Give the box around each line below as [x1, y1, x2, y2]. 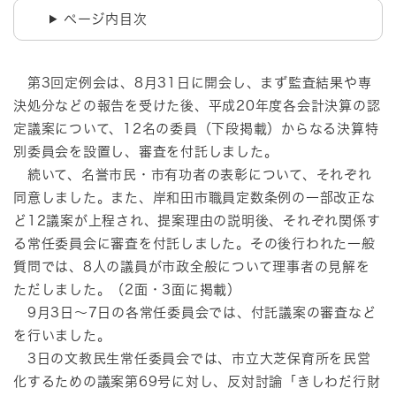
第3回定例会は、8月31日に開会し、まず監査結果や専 [13, 75, 372, 89]
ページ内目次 [63, 11, 148, 26]
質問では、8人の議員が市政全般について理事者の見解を [13, 259, 370, 273]
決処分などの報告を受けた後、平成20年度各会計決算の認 [13, 98, 381, 112]
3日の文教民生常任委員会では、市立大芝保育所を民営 [13, 351, 371, 365]
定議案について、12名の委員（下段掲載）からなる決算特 [13, 121, 379, 135]
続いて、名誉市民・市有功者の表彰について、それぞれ [13, 167, 372, 181]
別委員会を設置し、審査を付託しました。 [13, 144, 278, 158]
